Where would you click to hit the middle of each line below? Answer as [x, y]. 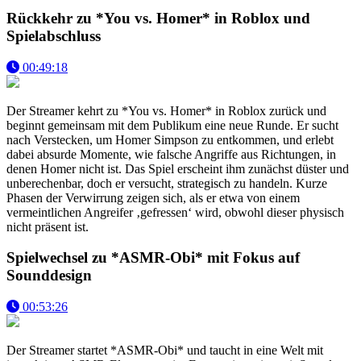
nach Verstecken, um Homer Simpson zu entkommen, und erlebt [170, 139]
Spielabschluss [54, 35]
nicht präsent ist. [48, 226]
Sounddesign [49, 276]
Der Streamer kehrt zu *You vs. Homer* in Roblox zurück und [166, 110]
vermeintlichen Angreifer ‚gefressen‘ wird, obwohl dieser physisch [175, 212]
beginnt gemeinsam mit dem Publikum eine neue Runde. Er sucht [172, 125]
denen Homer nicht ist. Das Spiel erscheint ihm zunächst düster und [178, 168]
